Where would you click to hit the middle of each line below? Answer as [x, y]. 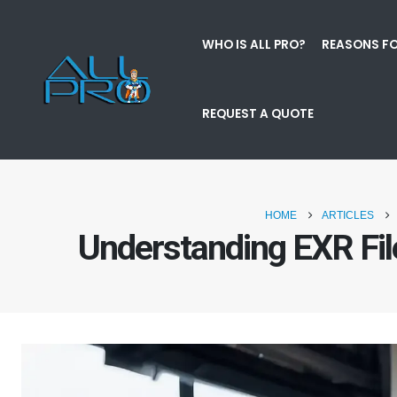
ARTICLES [348, 215]
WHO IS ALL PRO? [253, 45]
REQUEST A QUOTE [257, 114]
